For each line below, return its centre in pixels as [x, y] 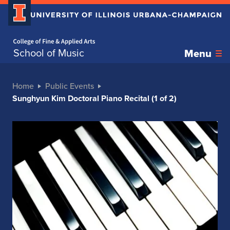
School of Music [49, 53]
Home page [22, 35]
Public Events [70, 86]
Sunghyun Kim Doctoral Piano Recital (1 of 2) [94, 99]
